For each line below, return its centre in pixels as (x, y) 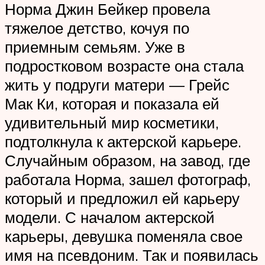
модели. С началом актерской (110, 217)
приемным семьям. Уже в (95, 47)
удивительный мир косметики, (112, 123)
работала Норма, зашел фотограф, (128, 180)
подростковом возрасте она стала (124, 66)
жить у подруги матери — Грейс (117, 85)
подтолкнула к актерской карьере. (123, 142)
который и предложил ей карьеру (122, 198)
